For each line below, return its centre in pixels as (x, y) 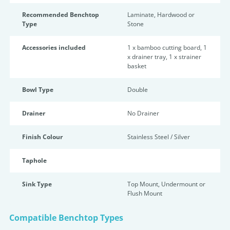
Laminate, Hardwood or (161, 15)
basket (137, 66)
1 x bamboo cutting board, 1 (167, 47)
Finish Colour (42, 137)
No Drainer (143, 113)
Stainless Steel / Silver (159, 137)
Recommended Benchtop (61, 15)
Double (138, 90)
